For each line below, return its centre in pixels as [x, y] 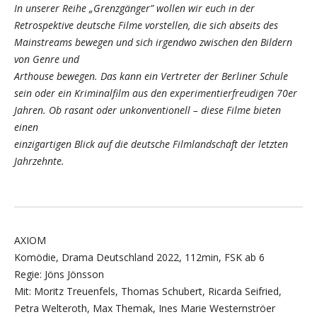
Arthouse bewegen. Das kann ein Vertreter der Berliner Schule [151, 76]
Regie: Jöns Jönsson [59, 275]
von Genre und [47, 59]
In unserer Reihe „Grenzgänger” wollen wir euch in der [134, 8]
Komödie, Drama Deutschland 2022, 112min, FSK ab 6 [139, 258]
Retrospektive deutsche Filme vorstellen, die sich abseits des [146, 25]
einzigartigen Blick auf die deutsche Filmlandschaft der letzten [151, 144]
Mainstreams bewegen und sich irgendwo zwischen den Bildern [153, 42]
